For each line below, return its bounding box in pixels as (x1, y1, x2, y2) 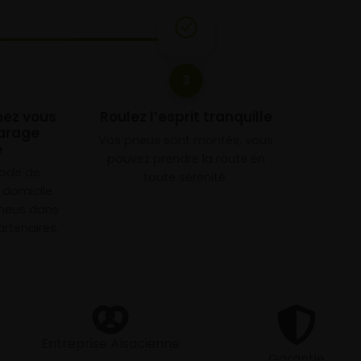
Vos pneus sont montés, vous (98, 132, 274, 148)
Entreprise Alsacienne (41, 334, 180, 353)
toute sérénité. (143, 169, 229, 185)
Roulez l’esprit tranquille (99, 107, 272, 127)
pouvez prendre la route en (106, 151, 265, 167)
